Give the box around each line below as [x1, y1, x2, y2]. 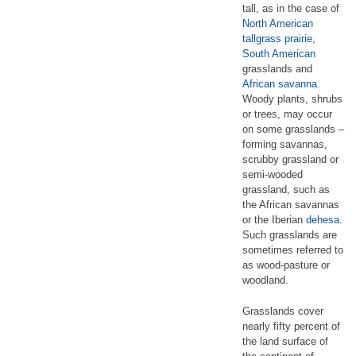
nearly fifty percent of [242, 319, 340, 332]
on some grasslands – [242, 123, 344, 135]
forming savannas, [242, 138, 327, 150]
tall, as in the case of [242, 2, 339, 14]
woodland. [242, 274, 288, 286]
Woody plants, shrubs [242, 93, 342, 105]
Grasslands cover [242, 304, 323, 317]
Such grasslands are [242, 229, 337, 241]
